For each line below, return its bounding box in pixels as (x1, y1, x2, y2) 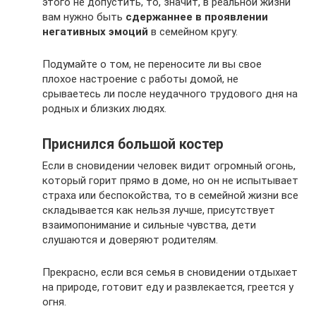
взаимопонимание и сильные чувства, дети (42, 218, 256, 231)
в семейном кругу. (148, 25, 238, 38)
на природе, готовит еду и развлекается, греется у (42, 280, 293, 293)
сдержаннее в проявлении (126, 10, 268, 23)
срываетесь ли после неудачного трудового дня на (42, 87, 298, 100)
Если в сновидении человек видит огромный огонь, (42, 159, 296, 172)
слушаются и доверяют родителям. (42, 233, 218, 246)
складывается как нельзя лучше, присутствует (42, 203, 275, 217)
